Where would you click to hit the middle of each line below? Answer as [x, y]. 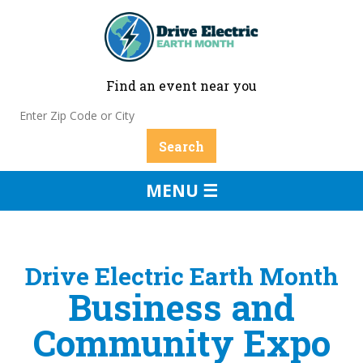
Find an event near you [181, 86]
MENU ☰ [181, 190]
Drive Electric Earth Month [181, 275]
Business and [181, 307]
